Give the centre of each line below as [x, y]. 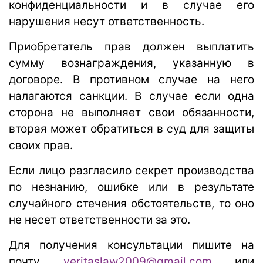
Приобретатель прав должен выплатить [131, 46]
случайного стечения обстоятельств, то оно [131, 203]
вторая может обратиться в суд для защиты [131, 129]
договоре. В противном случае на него [131, 79]
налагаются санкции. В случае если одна [131, 96]
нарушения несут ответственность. [107, 21]
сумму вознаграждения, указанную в [131, 63]
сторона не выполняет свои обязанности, [131, 112]
